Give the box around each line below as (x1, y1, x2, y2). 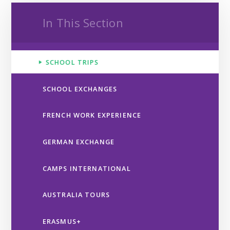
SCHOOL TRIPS (45, 57, 99, 67)
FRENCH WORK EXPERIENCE (42, 110, 142, 120)
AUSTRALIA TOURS (42, 190, 110, 200)
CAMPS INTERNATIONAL (42, 163, 131, 173)
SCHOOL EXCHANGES (42, 84, 118, 93)
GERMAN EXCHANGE (42, 137, 115, 146)
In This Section (42, 14, 123, 30)
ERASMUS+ (42, 216, 82, 226)
